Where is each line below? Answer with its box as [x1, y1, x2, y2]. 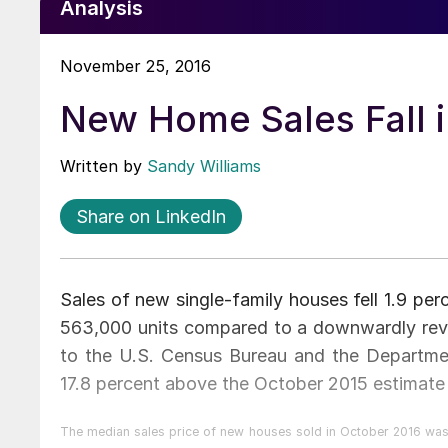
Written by [60, 155, 147, 176]
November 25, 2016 [60, 55, 211, 76]
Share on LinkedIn [76, 205, 226, 227]
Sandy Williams [147, 155, 261, 176]
